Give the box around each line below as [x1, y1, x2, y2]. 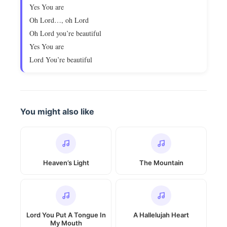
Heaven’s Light [43, 159, 89, 167]
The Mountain [139, 159, 183, 167]
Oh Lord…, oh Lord [29, 15, 89, 25]
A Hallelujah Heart [133, 211, 189, 219]
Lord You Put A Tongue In [26, 211, 106, 219]
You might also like [20, 106, 94, 117]
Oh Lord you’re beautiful [29, 28, 101, 38]
